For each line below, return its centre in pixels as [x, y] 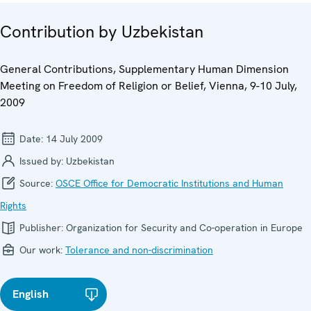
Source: [36, 184]
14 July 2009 [74, 139]
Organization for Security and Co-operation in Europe [184, 228]
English [31, 294]
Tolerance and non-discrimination [139, 250]
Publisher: [41, 228]
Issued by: [41, 161]
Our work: [41, 250]
